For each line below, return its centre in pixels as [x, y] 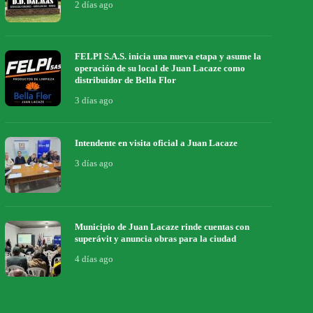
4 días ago [94, 259]
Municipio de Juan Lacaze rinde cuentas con [162, 227]
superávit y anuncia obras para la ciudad [157, 239]
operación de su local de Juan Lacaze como [160, 68]
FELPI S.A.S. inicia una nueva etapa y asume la [168, 56]
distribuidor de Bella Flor [127, 80]
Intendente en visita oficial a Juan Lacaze [158, 143]
